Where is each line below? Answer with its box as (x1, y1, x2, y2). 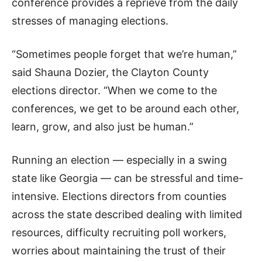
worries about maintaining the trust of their (12, 244, 226, 257)
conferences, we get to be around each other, (12, 102, 239, 115)
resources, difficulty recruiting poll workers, (12, 226, 226, 239)
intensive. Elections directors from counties (12, 190, 226, 202)
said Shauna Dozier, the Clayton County (12, 66, 209, 78)
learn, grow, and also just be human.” (12, 120, 194, 133)
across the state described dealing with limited (12, 208, 242, 220)
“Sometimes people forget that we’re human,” (12, 48, 237, 60)
